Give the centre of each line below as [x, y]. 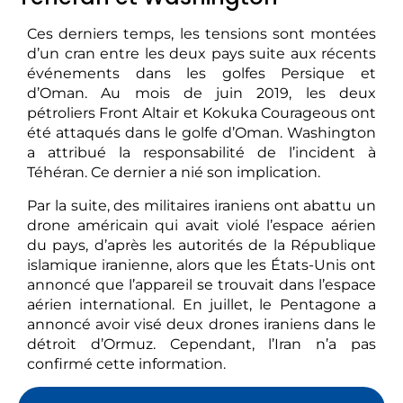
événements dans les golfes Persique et [201, 74]
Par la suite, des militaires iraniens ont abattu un [201, 205]
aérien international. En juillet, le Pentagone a [201, 304]
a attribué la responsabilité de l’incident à [201, 153]
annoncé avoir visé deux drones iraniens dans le [201, 324]
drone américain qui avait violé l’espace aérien [201, 225]
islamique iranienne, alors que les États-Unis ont [201, 264]
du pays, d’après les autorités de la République [201, 245]
